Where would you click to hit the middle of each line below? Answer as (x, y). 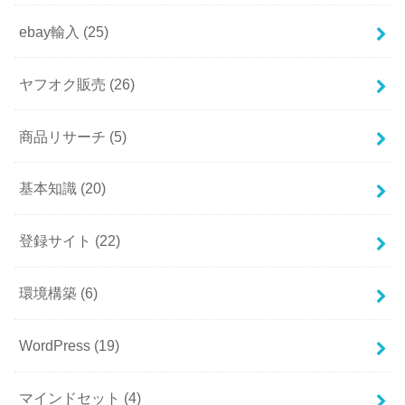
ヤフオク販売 (65, 84)
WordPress (57, 346)
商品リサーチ (65, 136)
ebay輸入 (52, 31)
